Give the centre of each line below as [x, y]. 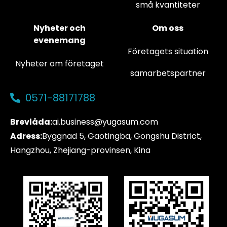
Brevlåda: [31, 122]
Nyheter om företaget [59, 64]
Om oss [168, 28]
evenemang [59, 40]
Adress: [26, 136]
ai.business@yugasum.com [105, 122]
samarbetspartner [168, 73]
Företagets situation [168, 51]
